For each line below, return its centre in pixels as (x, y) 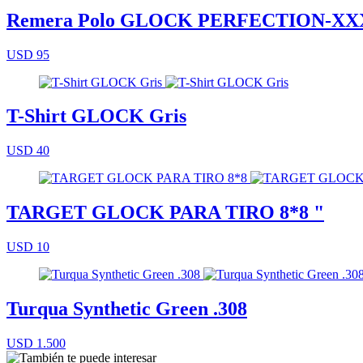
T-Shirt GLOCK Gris (96, 116)
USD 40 (28, 151)
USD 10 (28, 247)
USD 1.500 (36, 343)
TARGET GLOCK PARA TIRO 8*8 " (165, 213)
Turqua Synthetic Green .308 (127, 309)
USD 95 (28, 54)
